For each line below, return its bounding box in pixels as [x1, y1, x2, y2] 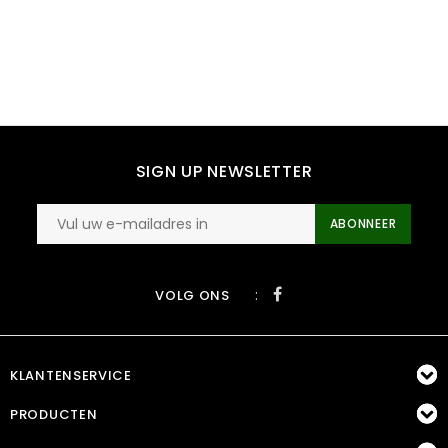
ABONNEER [329, 215, 397, 233]
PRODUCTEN [10, 405, 98, 425]
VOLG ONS [155, 286, 230, 306]
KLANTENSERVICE [10, 366, 132, 386]
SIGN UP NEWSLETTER [135, 160, 313, 184]
